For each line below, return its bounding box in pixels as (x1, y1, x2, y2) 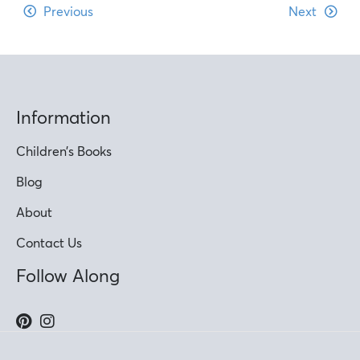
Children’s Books (16, 143, 112, 159)
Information (16, 106, 111, 129)
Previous (43, 3, 93, 20)
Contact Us (16, 235, 82, 251)
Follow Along (16, 264, 120, 287)
